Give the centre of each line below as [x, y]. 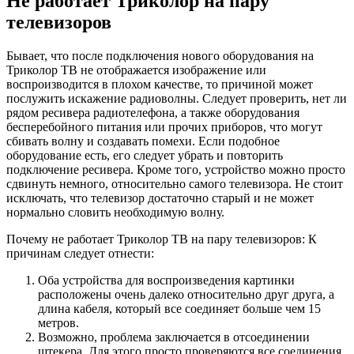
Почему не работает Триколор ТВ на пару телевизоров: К [162, 239]
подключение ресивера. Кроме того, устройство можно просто [176, 169]
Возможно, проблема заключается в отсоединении [174, 337]
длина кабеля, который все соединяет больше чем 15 [179, 308]
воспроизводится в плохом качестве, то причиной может [160, 84]
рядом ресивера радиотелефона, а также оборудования [153, 112]
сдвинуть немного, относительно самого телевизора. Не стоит [175, 183]
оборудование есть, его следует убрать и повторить [145, 155]
